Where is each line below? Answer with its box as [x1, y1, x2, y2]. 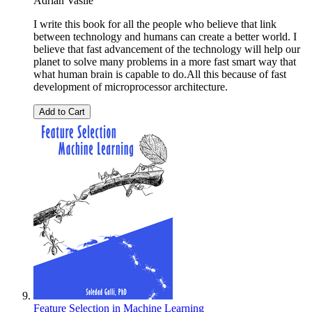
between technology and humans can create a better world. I [33, 30, 297, 42]
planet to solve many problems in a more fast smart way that [33, 55, 296, 68]
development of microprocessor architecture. [33, 80, 228, 93]
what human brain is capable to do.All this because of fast [33, 68, 286, 80]
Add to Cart [39, 106, 85, 117]
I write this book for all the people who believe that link [33, 17, 276, 30]
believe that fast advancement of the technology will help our [33, 42, 300, 55]
